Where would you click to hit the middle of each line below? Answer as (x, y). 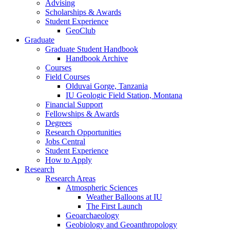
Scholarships (67, 12)
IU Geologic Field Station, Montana (124, 95)
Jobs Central (65, 141)
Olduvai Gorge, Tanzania (107, 86)
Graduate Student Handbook (92, 49)
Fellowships (66, 113)
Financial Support (74, 104)
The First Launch (114, 206)
